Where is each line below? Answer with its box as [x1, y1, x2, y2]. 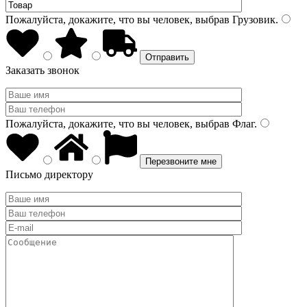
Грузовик [230, 14, 275, 25]
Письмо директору [5, 169, 93, 180]
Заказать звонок [5, 64, 79, 76]
